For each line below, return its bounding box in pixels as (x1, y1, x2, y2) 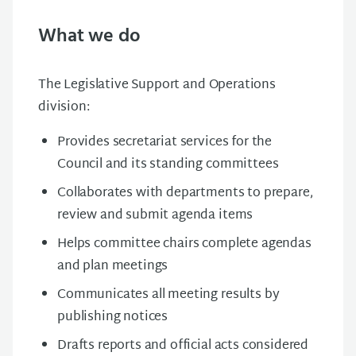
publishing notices (57, 306, 168, 329)
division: (38, 96, 90, 119)
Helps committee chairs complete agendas (57, 233, 311, 256)
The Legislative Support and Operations (38, 74, 276, 97)
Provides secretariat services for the (57, 131, 273, 154)
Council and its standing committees (57, 153, 279, 176)
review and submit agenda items (57, 204, 253, 227)
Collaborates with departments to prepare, (57, 182, 313, 205)
